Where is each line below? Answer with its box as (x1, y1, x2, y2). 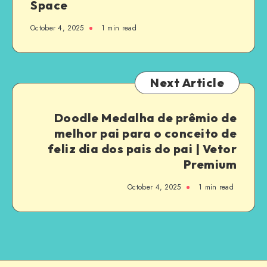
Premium (183, 156, 237, 172)
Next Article (150, 74, 224, 90)
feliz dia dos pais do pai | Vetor (47, 141, 237, 156)
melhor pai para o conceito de (54, 125, 237, 141)
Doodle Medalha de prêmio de (54, 110, 237, 125)
